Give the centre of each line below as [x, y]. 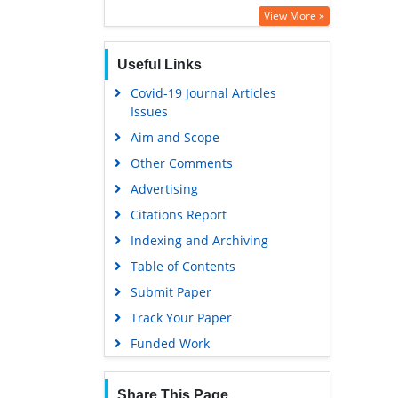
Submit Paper [171, 291]
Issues [149, 111]
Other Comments [181, 163]
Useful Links [159, 64]
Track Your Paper [181, 317]
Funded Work [170, 343]
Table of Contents [183, 266]
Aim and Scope [175, 137]
